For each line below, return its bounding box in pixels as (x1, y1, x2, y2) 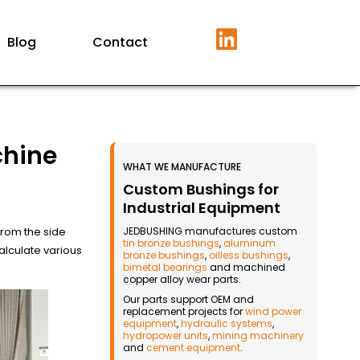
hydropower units (123, 329, 209, 342)
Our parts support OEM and (123, 292, 255, 306)
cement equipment (146, 341, 241, 354)
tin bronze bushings (123, 236, 220, 250)
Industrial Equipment (123, 198, 281, 218)
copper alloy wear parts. (123, 272, 242, 286)
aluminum (223, 236, 276, 250)
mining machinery (212, 329, 305, 342)
